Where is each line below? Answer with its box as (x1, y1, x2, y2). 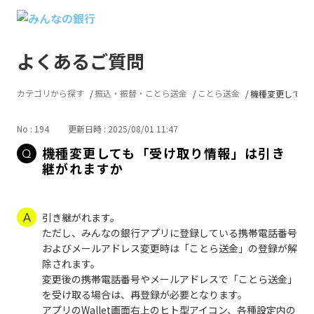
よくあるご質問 (17, 48, 144, 74)
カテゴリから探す (17, 87, 84, 99)
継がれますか (42, 159, 124, 177)
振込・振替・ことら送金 (95, 87, 187, 99)
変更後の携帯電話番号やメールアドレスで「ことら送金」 (42, 272, 297, 286)
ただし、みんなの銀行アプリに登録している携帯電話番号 (42, 226, 297, 240)
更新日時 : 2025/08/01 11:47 (68, 123, 178, 135)
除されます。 (42, 257, 100, 271)
